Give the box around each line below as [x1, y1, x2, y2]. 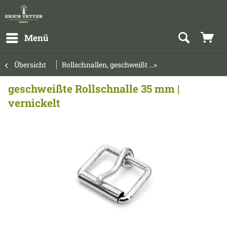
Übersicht [14, 60, 46, 69]
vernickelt [8, 96, 60, 110]
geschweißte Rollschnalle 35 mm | [8, 82, 179, 96]
